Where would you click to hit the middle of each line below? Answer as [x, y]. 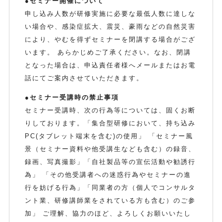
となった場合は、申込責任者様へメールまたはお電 [111, 65]
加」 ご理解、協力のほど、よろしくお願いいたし [108, 214]
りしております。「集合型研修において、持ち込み [111, 123]
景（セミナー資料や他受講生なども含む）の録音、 [111, 149]
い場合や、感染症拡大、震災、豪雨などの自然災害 [111, 27]
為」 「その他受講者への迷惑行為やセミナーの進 [108, 175]
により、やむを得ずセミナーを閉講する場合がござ [111, 40]
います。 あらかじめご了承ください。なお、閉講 [108, 53]
